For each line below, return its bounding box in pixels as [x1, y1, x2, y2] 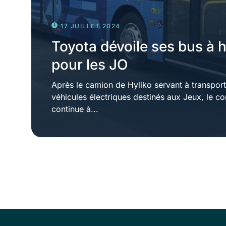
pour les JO [51, 55, 128, 73]
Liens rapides [26, 209, 90, 221]
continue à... [51, 103, 98, 114]
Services [164, 209, 207, 221]
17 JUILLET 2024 [61, 22, 121, 30]
